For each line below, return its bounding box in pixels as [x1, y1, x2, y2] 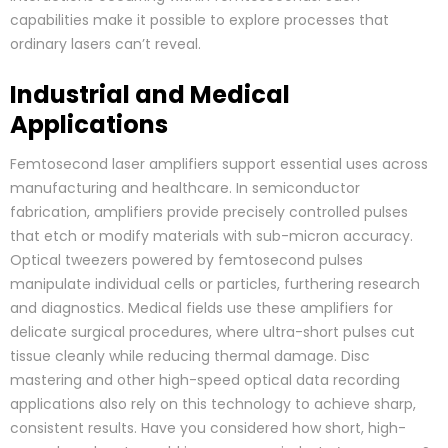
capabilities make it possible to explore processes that [10, 10, 389, 31]
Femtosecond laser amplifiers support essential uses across [10, 154, 428, 175]
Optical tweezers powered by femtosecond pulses [10, 250, 363, 271]
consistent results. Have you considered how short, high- [10, 418, 406, 439]
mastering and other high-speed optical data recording [10, 370, 400, 391]
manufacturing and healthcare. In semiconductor [10, 178, 360, 199]
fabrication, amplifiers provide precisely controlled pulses [10, 202, 408, 223]
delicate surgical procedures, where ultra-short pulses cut [10, 322, 415, 343]
